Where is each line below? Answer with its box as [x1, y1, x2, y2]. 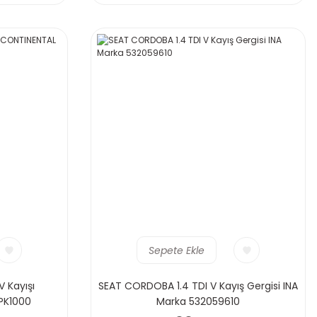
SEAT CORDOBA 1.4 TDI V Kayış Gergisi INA [98, 279, 298, 293]
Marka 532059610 [156, 294, 240, 309]
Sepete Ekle [149, 243, 204, 258]
